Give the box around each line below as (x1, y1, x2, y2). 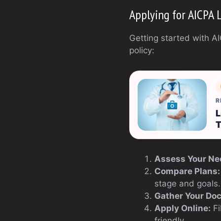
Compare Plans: (154, 166, 220, 176)
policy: (129, 45, 154, 55)
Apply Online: (154, 203, 211, 213)
